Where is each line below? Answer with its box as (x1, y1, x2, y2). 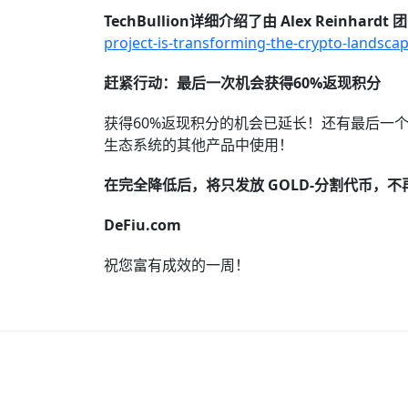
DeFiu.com (104, 215, 181, 235)
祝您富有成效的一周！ (104, 255, 250, 275)
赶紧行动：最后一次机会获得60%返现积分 (104, 73, 388, 93)
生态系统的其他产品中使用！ (104, 135, 293, 155)
